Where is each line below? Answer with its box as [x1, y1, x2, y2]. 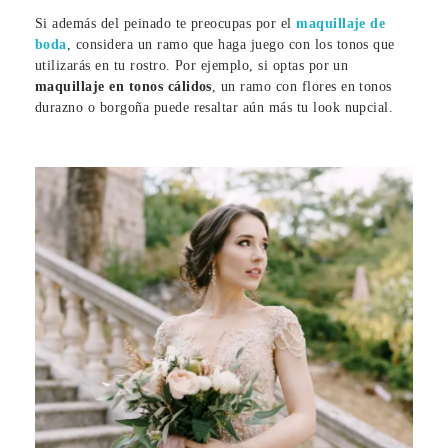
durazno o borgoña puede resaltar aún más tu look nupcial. [35, 100, 394, 116]
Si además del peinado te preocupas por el [35, 16, 297, 32]
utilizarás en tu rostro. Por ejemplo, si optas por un [35, 58, 349, 74]
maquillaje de [296, 16, 386, 32]
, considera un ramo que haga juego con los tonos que [66, 37, 395, 53]
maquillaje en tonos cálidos [35, 79, 212, 95]
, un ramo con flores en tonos [211, 79, 392, 95]
